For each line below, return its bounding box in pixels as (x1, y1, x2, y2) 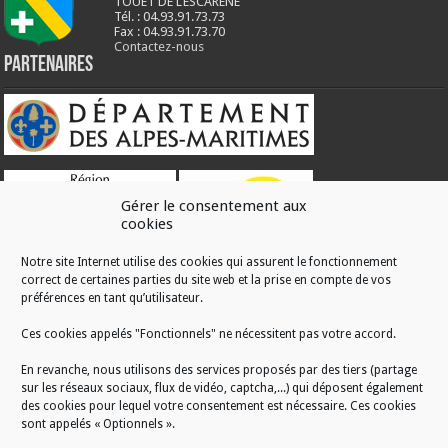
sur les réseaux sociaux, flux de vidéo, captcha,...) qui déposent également (21, 381, 423, 395)
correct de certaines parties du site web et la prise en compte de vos (21, 273, 391, 287)
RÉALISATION (4, 274, 89, 298)
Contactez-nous (114, 39, 205, 55)
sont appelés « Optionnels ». (21, 417, 175, 431)
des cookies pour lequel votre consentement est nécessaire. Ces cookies (21, 399, 416, 413)
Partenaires (4, 54, 94, 78)
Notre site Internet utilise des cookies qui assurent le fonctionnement (21, 255, 397, 269)
